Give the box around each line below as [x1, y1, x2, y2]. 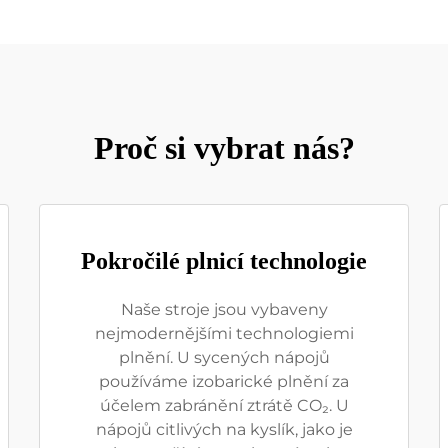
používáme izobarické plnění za [99, 372, 349, 391]
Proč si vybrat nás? [93, 130, 355, 166]
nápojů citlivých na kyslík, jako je [95, 420, 353, 439]
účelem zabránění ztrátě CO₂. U [99, 396, 349, 415]
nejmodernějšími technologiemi [94, 324, 354, 343]
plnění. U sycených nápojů [118, 348, 330, 367]
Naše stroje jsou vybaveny [120, 300, 328, 319]
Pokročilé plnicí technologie [81, 248, 367, 274]
